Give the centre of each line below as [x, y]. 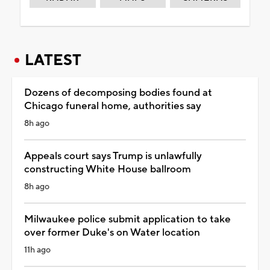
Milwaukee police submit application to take [127, 219]
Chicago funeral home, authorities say [113, 106]
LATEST [53, 60]
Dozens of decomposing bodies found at [118, 93]
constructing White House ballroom [108, 169]
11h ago [37, 250]
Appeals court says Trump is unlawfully [113, 156]
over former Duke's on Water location [112, 232]
